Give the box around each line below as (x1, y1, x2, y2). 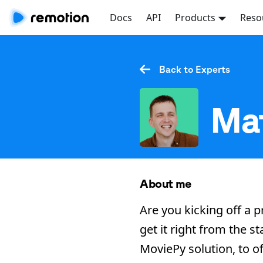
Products (175, 11, 216, 24)
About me (140, 177, 191, 190)
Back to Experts (159, 64, 230, 75)
